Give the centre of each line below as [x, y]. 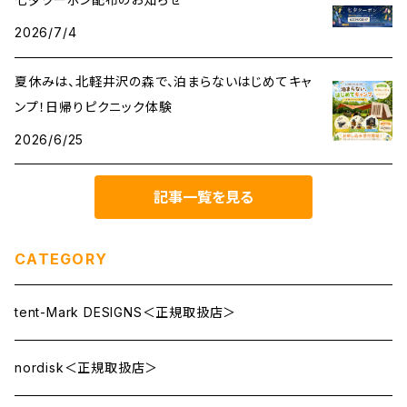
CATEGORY [61, 259]
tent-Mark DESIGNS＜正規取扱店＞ [126, 312]
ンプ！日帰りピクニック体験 [94, 107]
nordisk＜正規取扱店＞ [87, 367]
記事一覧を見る [203, 197]
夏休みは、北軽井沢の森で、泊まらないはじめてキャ [164, 81]
